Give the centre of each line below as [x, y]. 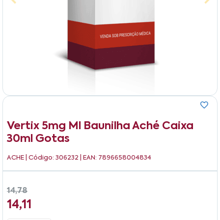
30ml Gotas [38, 139]
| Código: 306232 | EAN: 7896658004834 [88, 158]
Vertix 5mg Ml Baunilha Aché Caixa [100, 126]
